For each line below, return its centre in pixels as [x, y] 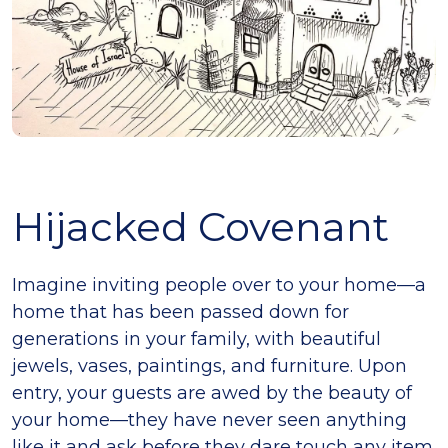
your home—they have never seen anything [209, 420]
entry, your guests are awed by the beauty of [212, 393]
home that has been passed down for [180, 312]
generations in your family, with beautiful [196, 339]
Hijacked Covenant [200, 227]
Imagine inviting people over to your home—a [219, 285]
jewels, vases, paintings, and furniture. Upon [209, 366]
